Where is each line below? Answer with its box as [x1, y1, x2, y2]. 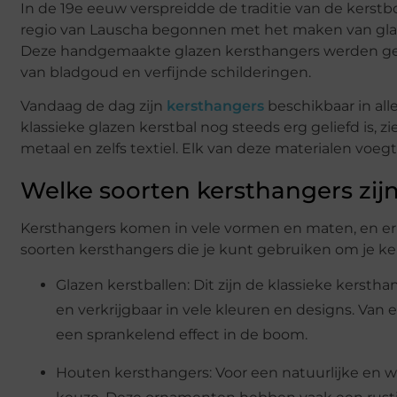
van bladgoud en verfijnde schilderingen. [20, 63, 311, 81]
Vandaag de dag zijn [20, 97, 167, 114]
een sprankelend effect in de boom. [56, 326, 307, 344]
